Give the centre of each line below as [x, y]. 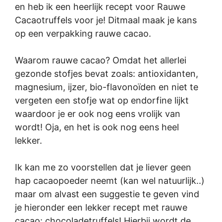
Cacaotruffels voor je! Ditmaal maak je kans [106, 20]
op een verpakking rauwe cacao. [83, 33]
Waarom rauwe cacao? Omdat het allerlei [101, 60]
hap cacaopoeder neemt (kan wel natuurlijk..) [110, 180]
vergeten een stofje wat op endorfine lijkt [102, 100]
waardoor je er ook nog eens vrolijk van [98, 113]
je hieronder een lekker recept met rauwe [101, 207]
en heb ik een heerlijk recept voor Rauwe [100, 6]
